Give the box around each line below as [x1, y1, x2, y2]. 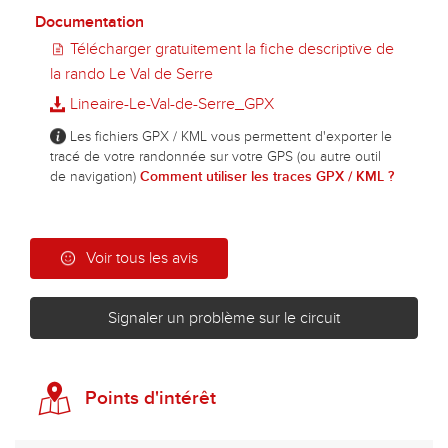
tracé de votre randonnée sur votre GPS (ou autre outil [50, 147, 381, 165]
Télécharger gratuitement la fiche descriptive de [66, 38, 394, 59]
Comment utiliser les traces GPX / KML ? [140, 167, 394, 185]
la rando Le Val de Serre [50, 63, 213, 84]
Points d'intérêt [85, 386, 216, 410]
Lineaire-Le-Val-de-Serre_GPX [66, 93, 274, 114]
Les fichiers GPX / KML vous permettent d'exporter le [66, 127, 392, 145]
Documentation [35, 11, 144, 32]
